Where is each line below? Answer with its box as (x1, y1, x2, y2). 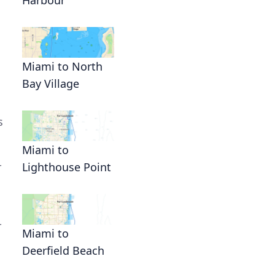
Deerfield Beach (22, 242, 104, 258)
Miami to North (22, 58, 103, 74)
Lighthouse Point (22, 159, 111, 174)
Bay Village (22, 76, 79, 91)
